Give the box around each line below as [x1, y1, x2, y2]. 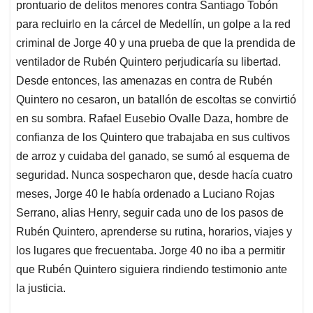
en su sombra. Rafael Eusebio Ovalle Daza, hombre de [16, 112, 289, 125]
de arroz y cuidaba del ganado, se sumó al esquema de [16, 150, 290, 163]
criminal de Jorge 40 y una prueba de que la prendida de [16, 37, 296, 50]
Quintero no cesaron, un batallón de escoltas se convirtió [16, 94, 296, 106]
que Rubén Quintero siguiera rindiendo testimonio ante [16, 263, 287, 276]
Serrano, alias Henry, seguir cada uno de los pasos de [16, 207, 284, 219]
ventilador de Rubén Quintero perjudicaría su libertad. [16, 56, 281, 68]
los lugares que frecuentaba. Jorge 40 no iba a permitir [16, 245, 285, 257]
